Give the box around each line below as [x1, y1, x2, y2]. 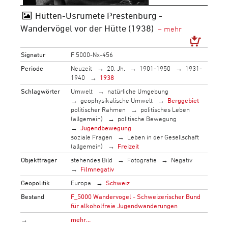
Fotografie [127, 155, 157, 164]
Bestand [21, 192, 45, 201]
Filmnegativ [80, 164, 115, 173]
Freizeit [117, 141, 139, 150]
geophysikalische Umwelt [80, 96, 153, 104]
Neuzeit [71, 64, 93, 72]
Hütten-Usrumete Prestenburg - [35, 10, 162, 20]
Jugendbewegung [80, 123, 132, 132]
